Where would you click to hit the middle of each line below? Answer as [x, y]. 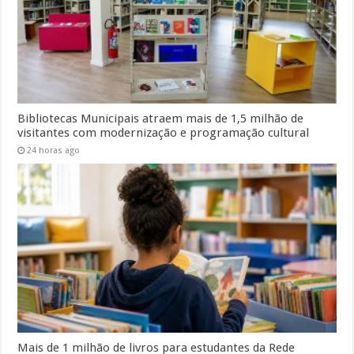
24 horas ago [54, 150]
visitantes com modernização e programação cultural [164, 132]
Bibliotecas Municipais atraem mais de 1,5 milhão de [161, 118]
